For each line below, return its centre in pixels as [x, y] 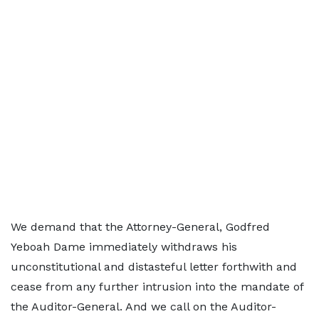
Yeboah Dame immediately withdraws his [124, 247]
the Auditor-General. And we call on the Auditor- [143, 307]
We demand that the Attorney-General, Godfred [140, 227]
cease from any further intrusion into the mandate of [157, 287]
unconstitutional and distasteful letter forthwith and [154, 267]
